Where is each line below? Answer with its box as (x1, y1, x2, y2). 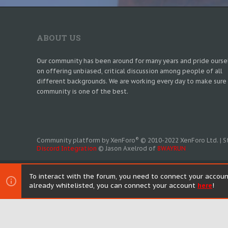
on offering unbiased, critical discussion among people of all (37, 67, 222, 75)
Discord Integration (37, 145, 97, 152)
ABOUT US (37, 33, 81, 43)
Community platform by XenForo (37, 136, 135, 144)
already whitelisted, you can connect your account (29, 181, 197, 190)
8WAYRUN (157, 145, 186, 152)
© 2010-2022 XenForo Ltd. (140, 136, 218, 144)
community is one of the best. (37, 88, 128, 95)
